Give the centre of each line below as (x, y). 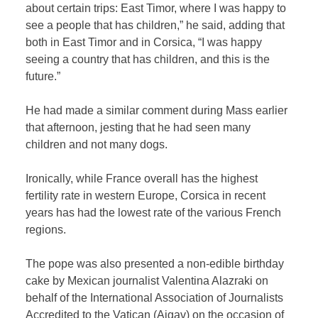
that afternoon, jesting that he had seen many (138, 128)
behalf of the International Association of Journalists (155, 298)
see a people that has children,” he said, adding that (155, 26)
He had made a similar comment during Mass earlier (157, 111)
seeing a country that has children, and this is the (148, 60)
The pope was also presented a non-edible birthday (155, 264)
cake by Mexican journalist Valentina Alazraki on (147, 281)
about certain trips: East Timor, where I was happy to (156, 9)
